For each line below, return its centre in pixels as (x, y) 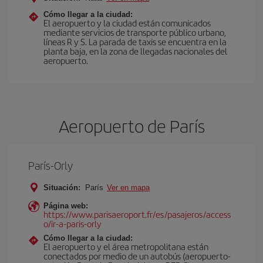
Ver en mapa (128, 188)
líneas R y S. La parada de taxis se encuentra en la (135, 41)
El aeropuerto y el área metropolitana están (126, 246)
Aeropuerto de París (131, 126)
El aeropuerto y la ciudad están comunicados (127, 23)
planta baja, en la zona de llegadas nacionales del (135, 51)
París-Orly (50, 165)
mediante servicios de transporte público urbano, (135, 32)
